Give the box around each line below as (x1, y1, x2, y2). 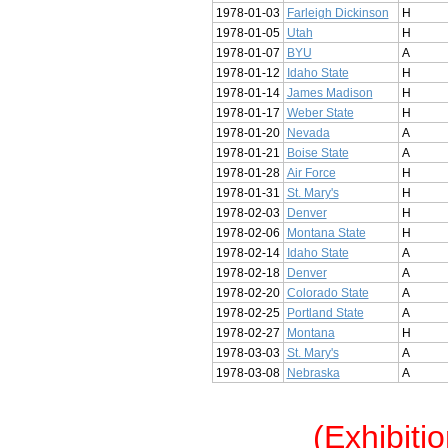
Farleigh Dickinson (286, 6, 389, 19)
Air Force (286, 166, 336, 179)
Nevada (286, 126, 330, 139)
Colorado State (286, 286, 369, 299)
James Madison (286, 86, 373, 99)
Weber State (286, 106, 354, 119)
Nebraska (286, 366, 340, 379)
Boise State (286, 146, 349, 159)
